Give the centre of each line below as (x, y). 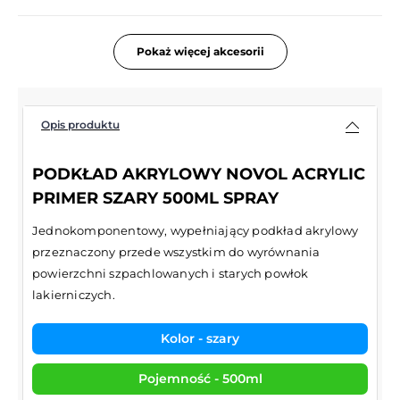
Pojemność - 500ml (200, 378)
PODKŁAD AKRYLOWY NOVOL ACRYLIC (199, 174)
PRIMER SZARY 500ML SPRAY (155, 198)
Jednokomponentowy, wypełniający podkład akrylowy (196, 230)
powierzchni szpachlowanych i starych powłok (171, 273)
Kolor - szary (200, 338)
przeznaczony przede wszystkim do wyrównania (176, 251)
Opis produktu (80, 125)
